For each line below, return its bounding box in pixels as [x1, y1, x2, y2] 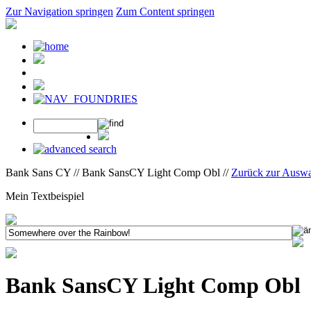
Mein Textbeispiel [6, 190, 84, 202]
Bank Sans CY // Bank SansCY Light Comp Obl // [6, 167, 231, 178]
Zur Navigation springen [6, 6, 113, 17]
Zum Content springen [116, 6, 215, 17]
